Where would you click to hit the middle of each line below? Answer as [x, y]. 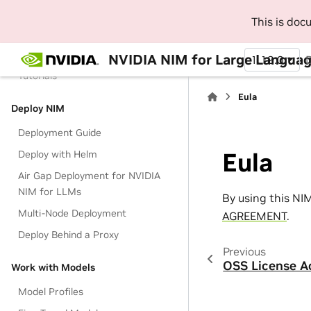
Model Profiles [51, 292]
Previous [244, 252]
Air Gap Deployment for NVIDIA [90, 176]
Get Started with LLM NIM [79, 54]
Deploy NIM [38, 108]
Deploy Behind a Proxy [69, 235]
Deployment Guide [60, 133]
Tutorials [38, 76]
